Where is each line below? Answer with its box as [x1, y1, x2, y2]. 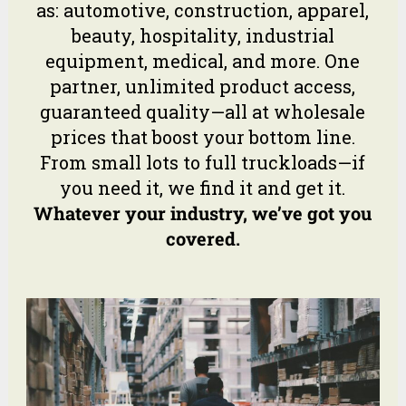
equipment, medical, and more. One [45, 48, 361, 72]
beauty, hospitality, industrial [71, 23, 334, 47]
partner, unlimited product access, [50, 73, 356, 98]
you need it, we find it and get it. [60, 175, 346, 199]
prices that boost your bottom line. [50, 124, 355, 149]
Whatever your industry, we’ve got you [34, 200, 372, 225]
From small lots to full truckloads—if [40, 150, 366, 174]
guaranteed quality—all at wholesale [40, 99, 366, 123]
